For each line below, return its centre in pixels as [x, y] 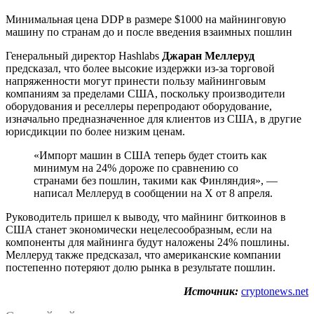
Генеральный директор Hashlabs [84, 55]
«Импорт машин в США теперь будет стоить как [150, 155]
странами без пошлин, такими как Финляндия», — [156, 180]
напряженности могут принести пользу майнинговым [136, 81]
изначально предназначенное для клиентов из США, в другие [153, 118]
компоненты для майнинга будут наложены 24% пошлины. [148, 242]
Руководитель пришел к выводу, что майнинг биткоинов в [146, 217]
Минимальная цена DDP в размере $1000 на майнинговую [146, 19]
